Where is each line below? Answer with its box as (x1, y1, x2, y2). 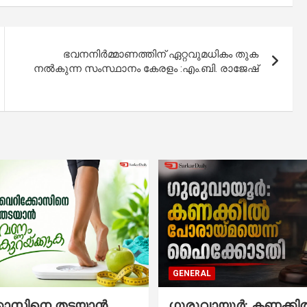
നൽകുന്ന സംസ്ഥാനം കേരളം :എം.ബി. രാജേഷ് (34, 62, 259, 75)
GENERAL (173, 269, 211, 278)
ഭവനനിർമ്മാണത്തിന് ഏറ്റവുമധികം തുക (63, 48, 259, 61)
